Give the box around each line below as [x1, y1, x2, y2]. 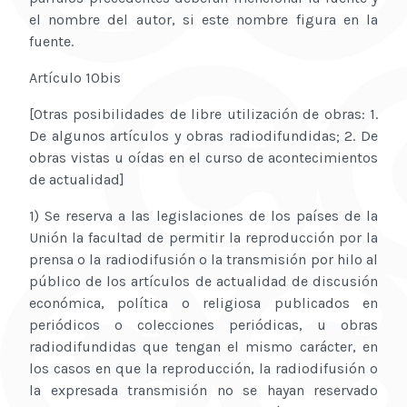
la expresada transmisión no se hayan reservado [29, 382, 378, 400]
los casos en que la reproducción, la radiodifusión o [29, 360, 378, 378]
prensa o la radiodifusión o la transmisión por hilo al [29, 251, 378, 269]
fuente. [29, 33, 74, 51]
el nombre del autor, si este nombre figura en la [29, 11, 378, 29]
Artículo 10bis [29, 69, 121, 87]
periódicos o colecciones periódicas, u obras [29, 316, 378, 334]
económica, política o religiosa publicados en [29, 294, 378, 313]
